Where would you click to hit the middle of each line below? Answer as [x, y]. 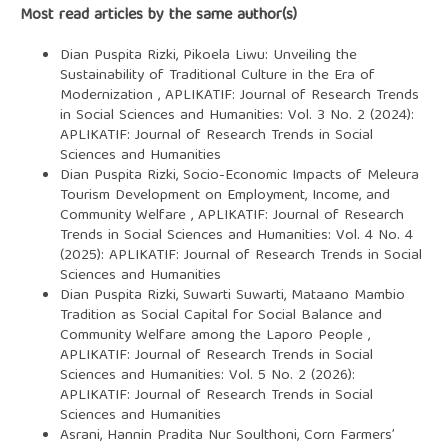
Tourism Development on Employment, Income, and [224, 195]
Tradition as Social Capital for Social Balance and [220, 315]
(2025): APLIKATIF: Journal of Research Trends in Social [240, 255]
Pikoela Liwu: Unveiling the [269, 55]
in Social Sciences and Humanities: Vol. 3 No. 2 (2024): [236, 115]
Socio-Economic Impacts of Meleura [300, 175]
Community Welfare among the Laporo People [213, 335]
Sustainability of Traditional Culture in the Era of [217, 75]
